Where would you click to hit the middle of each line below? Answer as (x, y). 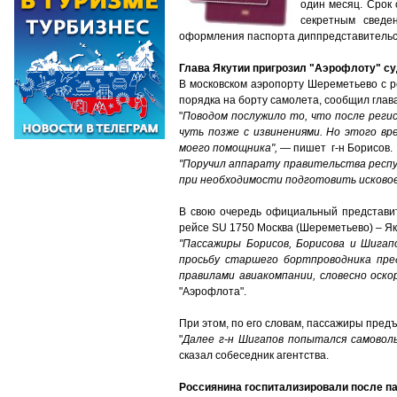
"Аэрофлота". (213, 292)
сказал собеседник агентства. (254, 355)
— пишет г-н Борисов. (335, 148)
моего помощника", (228, 148)
